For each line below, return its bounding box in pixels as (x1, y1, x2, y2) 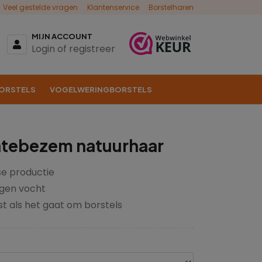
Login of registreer (32, 42, 115, 56)
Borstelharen (149, 2, 194, 12)
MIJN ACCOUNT (32, 31, 92, 41)
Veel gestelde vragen (3, 2, 78, 12)
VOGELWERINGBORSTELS (50, 85, 152, 94)
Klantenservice (87, 2, 139, 12)
